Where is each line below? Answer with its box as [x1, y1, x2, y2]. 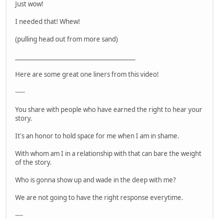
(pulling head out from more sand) [15, 35, 118, 44]
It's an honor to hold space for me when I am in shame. [15, 131, 179, 141]
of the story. [15, 158, 52, 167]
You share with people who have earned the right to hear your [15, 105, 202, 114]
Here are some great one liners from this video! [15, 70, 159, 79]
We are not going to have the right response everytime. [15, 193, 183, 202]
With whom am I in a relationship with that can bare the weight [15, 149, 201, 158]
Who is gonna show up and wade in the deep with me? [15, 175, 176, 185]
